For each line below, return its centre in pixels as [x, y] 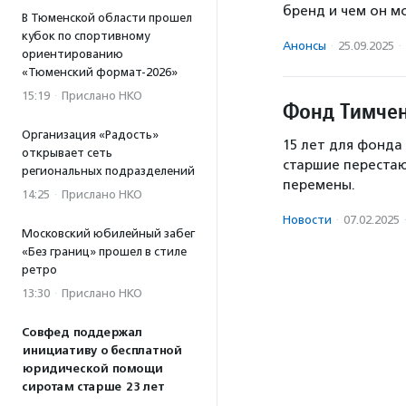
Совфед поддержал [82, 333]
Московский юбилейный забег [108, 233]
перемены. [319, 185]
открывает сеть [67, 153]
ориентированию [72, 54]
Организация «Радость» [90, 135]
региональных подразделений [108, 171]
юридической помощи [92, 369]
